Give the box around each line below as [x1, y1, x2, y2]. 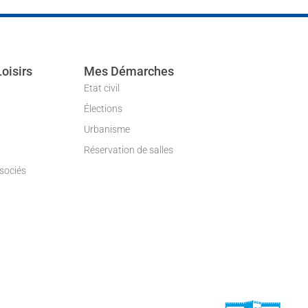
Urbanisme [84, 124, 130, 135]
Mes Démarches [84, 64, 174, 78]
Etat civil [84, 82, 120, 93]
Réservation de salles [84, 144, 173, 155]
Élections [84, 103, 122, 114]
